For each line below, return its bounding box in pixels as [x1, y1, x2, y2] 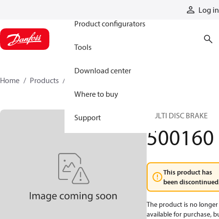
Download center [74, 66, 131, 75]
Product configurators [74, 19, 145, 28]
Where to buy [74, 89, 118, 99]
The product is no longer [147, 200, 218, 209]
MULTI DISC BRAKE [147, 110, 208, 120]
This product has [163, 168, 212, 176]
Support [74, 112, 101, 122]
